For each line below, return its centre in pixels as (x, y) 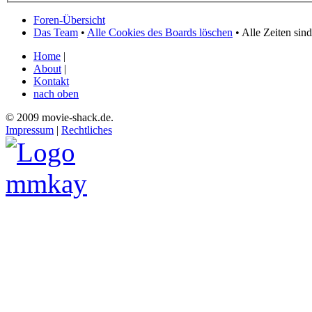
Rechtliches (87, 130)
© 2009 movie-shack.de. (60, 117)
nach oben (56, 94)
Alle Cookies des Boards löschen (160, 32)
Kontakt (51, 81)
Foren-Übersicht (69, 20)
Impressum (30, 130)
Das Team (56, 32)
